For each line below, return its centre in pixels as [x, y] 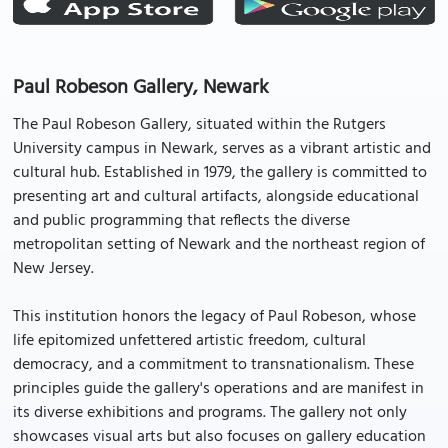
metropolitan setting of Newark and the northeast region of [219, 245]
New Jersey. [53, 269]
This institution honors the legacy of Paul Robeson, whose [214, 317]
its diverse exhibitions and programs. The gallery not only [210, 413]
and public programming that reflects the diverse [181, 221]
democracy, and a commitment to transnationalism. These [213, 365]
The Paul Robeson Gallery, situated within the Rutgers [199, 125]
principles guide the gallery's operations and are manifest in [218, 389]
